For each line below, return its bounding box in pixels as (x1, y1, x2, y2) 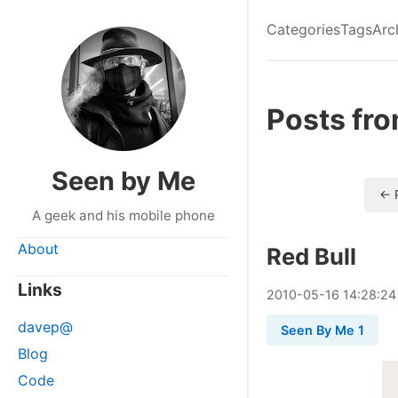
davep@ (18, 318, 73, 336)
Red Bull (267, 243, 356, 270)
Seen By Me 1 (281, 322, 364, 338)
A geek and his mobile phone (32, 207, 215, 224)
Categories (267, 20, 340, 38)
